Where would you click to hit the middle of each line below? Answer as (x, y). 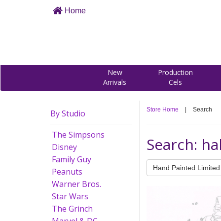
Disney (64, 147)
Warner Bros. (76, 184)
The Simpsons (78, 135)
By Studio (68, 113)
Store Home (163, 110)
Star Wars (70, 196)
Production (175, 72)
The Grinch (72, 209)
